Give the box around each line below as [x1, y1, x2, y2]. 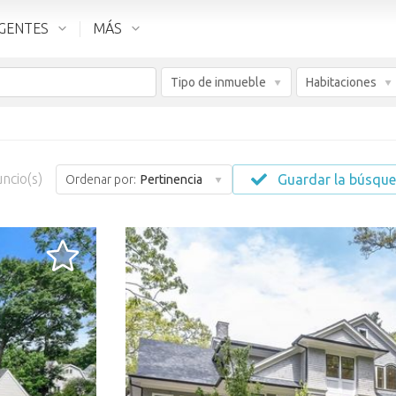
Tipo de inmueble [171, 75, 266, 89]
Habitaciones [306, 75, 377, 89]
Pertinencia [137, 172, 202, 187]
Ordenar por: [65, 172, 136, 187]
